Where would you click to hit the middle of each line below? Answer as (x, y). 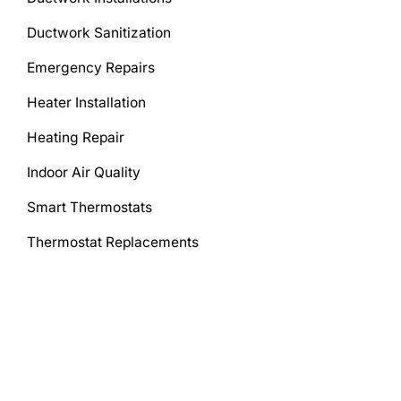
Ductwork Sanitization (99, 32)
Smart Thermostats (90, 207)
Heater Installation (86, 102)
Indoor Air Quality (84, 172)
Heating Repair (76, 137)
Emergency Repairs (91, 67)
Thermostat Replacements (113, 242)
